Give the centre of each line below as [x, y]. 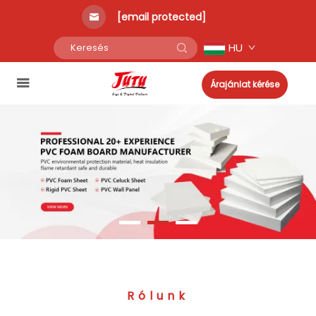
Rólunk [158, 296]
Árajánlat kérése [245, 84]
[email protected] [162, 17]
